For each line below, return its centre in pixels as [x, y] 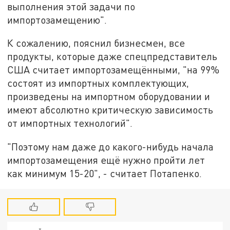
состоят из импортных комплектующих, [98, 83]
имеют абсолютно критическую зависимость [110, 110]
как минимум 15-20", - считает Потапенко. [105, 174]
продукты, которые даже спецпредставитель [112, 56]
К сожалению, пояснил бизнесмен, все [96, 43]
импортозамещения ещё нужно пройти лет [106, 160]
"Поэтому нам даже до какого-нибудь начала [111, 147]
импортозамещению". [57, 20]
